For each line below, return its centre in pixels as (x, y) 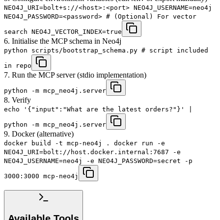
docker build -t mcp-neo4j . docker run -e (84, 143)
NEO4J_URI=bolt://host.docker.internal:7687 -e (92, 152)
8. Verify (17, 100)
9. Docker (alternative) (39, 134)
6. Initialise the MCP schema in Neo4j (63, 41)
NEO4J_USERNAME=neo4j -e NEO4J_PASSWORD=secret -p (98, 161)
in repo (18, 65)
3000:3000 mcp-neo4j (41, 176)
